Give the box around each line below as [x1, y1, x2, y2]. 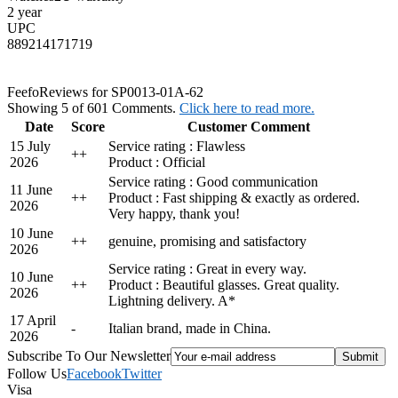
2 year [7, 4, 42, 20]
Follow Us [7, 365, 67, 381]
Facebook [67, 365, 122, 381]
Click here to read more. [179, 99, 314, 115]
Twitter [122, 365, 162, 381]
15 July [10, 138, 51, 154]
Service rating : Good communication [108, 173, 318, 189]
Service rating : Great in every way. [108, 260, 306, 276]
